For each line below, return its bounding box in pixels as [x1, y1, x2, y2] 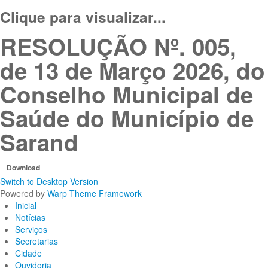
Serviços [15, 223, 47, 235]
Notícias [15, 211, 45, 223]
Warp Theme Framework [47, 187, 142, 199]
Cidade [15, 247, 42, 259]
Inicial [15, 199, 36, 211]
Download [7, 162, 40, 173]
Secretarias [15, 235, 58, 247]
